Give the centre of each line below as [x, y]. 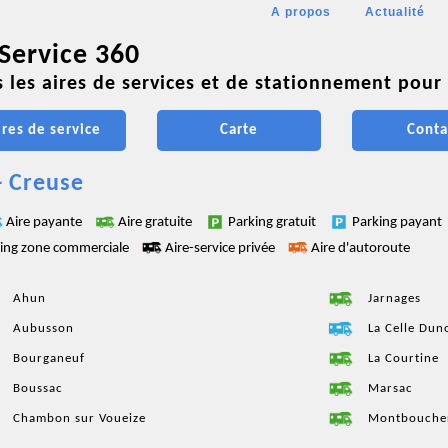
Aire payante [45, 222]
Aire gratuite [156, 222]
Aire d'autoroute [360, 248]
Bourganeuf [49, 358]
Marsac [390, 388]
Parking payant [398, 222]
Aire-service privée [221, 248]
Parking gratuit [273, 222]
